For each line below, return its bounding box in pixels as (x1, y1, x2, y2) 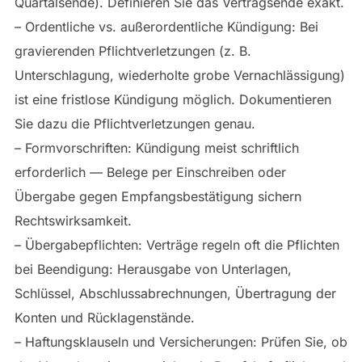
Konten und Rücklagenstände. (14, 309, 195, 326)
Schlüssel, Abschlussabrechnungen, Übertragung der (14, 285, 336, 302)
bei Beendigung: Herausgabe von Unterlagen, (14, 261, 292, 278)
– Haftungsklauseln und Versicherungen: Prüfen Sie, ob (14, 334, 347, 351)
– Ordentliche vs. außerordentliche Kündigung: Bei (14, 19, 318, 36)
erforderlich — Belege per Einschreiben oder (14, 164, 286, 181)
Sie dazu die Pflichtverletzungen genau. (14, 116, 255, 133)
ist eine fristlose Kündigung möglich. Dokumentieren (14, 91, 331, 108)
